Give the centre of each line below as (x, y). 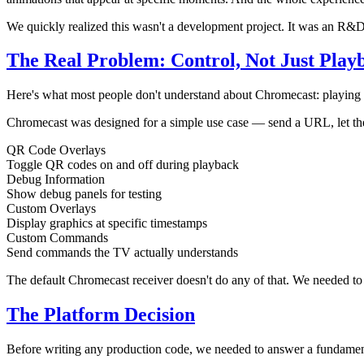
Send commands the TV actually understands (122, 253)
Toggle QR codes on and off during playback (123, 165)
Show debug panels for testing (84, 194)
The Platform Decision (101, 315)
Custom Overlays (51, 209)
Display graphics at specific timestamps (107, 223)
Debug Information (56, 180)
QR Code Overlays (56, 150)
